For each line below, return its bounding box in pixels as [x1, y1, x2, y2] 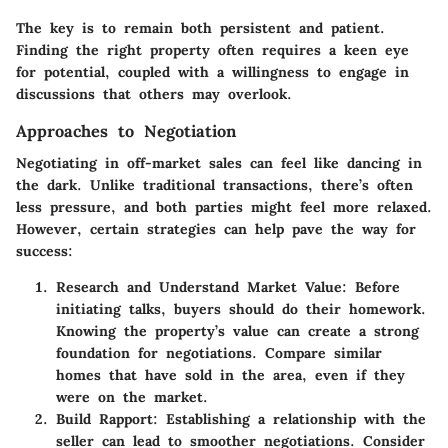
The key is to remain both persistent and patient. [16, 18, 385, 37]
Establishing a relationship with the [158, 409, 426, 428]
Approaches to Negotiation [16, 120, 236, 141]
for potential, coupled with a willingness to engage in [16, 62, 409, 81]
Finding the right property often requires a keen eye [16, 40, 409, 59]
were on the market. [56, 387, 208, 406]
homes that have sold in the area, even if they [56, 365, 405, 384]
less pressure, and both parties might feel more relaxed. [16, 197, 432, 216]
